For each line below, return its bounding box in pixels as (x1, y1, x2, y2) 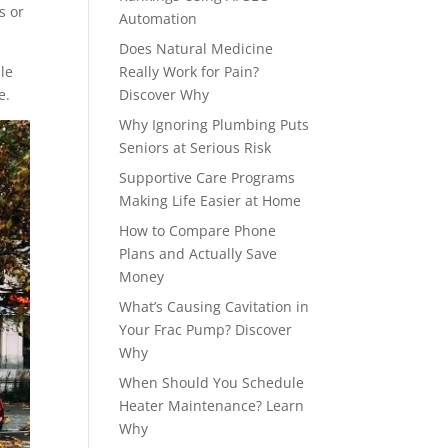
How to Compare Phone (119, 221, 277, 240)
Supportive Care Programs (119, 168, 296, 187)
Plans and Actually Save (119, 244, 278, 263)
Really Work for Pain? (119, 62, 260, 81)
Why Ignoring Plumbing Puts (119, 115, 310, 134)
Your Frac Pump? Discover (119, 320, 293, 339)
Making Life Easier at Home (119, 191, 302, 210)
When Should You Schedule (119, 373, 305, 392)
